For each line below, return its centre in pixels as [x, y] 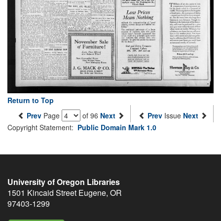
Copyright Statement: [42, 128]
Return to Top [31, 100]
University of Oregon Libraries [64, 182]
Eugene [92, 193]
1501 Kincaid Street [42, 193]
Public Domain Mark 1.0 [117, 128]
